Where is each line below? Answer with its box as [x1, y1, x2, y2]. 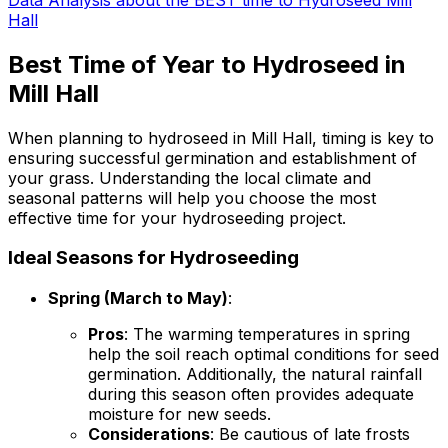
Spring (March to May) [48, 288, 228, 309]
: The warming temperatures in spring [124, 324, 410, 345]
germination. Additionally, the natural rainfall [88, 364, 422, 385]
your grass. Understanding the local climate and [8, 167, 371, 188]
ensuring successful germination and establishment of [8, 147, 417, 168]
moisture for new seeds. [88, 404, 271, 425]
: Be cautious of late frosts [210, 424, 410, 445]
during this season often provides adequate [88, 384, 414, 405]
